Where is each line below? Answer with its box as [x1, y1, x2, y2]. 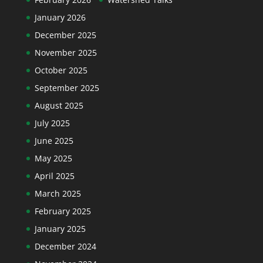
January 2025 [34, 222, 86, 234]
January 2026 [34, 11, 86, 23]
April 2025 [34, 170, 75, 181]
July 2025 [34, 117, 70, 129]
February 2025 [34, 205, 91, 217]
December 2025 [34, 29, 96, 41]
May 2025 [34, 152, 72, 164]
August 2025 [34, 99, 83, 111]
